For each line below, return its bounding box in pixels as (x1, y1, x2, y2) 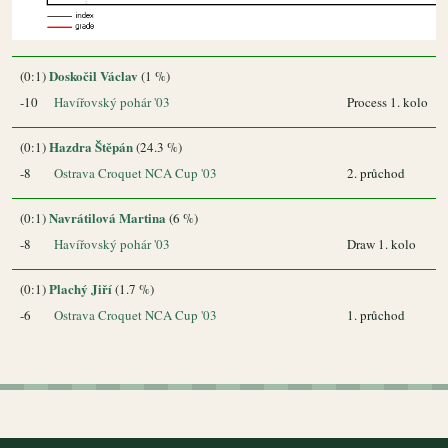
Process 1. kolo (347, 92, 428, 111)
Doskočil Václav (49, 65, 138, 85)
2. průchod (347, 163, 405, 182)
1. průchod (347, 305, 405, 324)
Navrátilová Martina (49, 207, 166, 227)
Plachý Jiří (49, 278, 112, 298)
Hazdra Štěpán (49, 136, 133, 156)
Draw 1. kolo (347, 234, 416, 253)
